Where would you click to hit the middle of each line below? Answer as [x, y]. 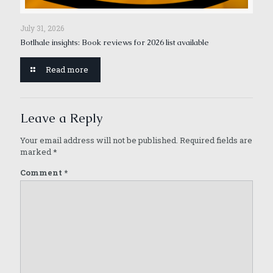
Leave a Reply [62, 118]
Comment [42, 172]
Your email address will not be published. [99, 140]
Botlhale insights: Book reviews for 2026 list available [115, 42]
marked [37, 151]
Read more [67, 69]
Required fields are [216, 140]
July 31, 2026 [42, 28]
